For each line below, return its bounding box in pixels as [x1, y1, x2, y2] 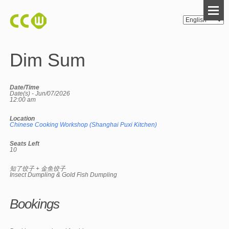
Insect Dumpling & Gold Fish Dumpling [10, 171, 118, 178]
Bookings [10, 196, 60, 212]
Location [10, 115, 35, 122]
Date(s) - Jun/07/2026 [10, 90, 71, 97]
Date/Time [10, 84, 40, 91]
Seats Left [10, 140, 40, 147]
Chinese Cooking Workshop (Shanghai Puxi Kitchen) [10, 121, 157, 128]
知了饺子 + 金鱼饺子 [10, 165, 66, 172]
